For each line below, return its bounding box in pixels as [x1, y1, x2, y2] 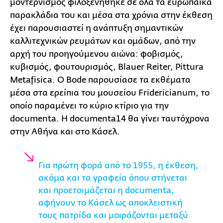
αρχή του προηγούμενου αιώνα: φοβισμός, [10, 49, 183, 59]
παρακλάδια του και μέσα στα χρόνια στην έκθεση [10, 10, 213, 20]
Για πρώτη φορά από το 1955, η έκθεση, [38, 160, 199, 170]
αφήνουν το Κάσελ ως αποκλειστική [38, 198, 183, 208]
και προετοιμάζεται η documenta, [38, 185, 174, 195]
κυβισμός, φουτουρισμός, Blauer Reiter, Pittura [10, 62, 204, 72]
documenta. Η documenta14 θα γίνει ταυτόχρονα [10, 113, 210, 123]
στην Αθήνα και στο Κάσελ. [10, 126, 120, 136]
